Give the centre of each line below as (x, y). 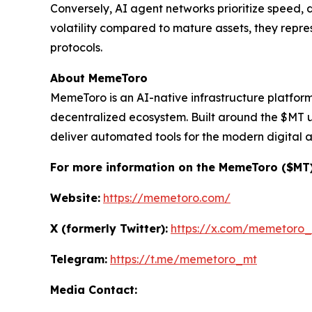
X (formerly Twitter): (109, 229)
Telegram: (79, 259)
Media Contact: (94, 290)
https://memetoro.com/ (167, 198)
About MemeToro (99, 78)
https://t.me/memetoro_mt (184, 259)
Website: (75, 198)
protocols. (76, 48)
